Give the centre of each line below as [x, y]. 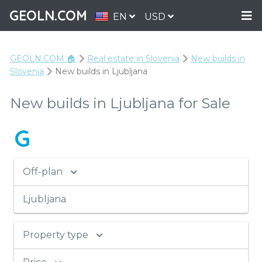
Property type [56, 235]
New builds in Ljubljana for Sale [120, 103]
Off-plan [43, 171]
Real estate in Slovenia [133, 58]
